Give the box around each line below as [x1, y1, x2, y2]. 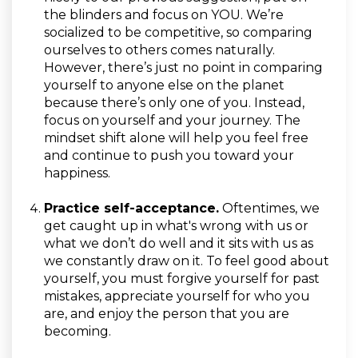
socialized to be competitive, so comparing [44, 25, 312, 41]
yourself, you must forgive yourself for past [44, 271, 320, 287]
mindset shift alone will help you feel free [44, 130, 308, 146]
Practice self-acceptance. [44, 201, 219, 217]
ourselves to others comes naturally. [44, 42, 275, 58]
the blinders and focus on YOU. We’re [44, 7, 284, 23]
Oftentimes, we [222, 201, 320, 217]
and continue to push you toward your [44, 148, 294, 164]
